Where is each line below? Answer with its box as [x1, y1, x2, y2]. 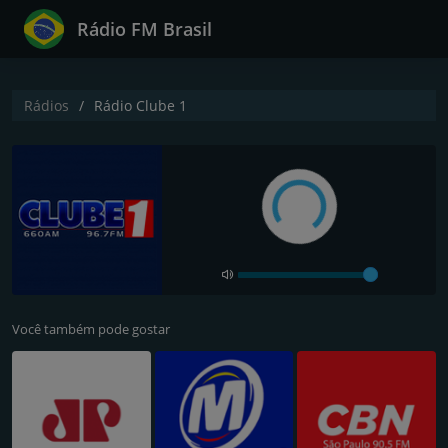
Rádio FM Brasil [77, 17, 212, 41]
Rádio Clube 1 [94, 96, 187, 115]
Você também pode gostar [12, 320, 170, 338]
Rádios [24, 96, 69, 115]
